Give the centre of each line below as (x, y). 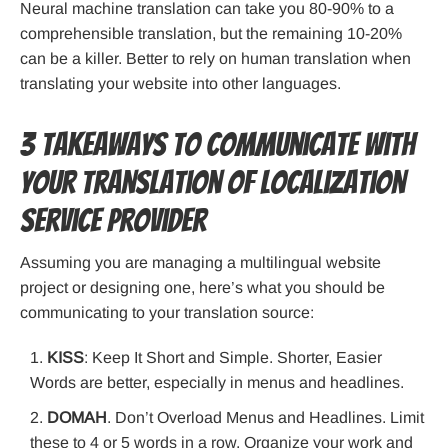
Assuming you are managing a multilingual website (200, 263)
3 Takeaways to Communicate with (217, 145)
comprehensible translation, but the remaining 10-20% (211, 34)
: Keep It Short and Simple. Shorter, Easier (233, 358)
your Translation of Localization (212, 183)
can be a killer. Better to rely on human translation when (215, 59)
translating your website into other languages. (180, 84)
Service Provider (113, 221)
